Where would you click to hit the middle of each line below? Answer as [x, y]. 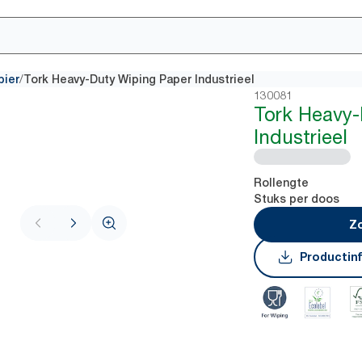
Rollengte [282, 183]
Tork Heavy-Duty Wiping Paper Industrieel [139, 79]
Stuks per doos [297, 199]
